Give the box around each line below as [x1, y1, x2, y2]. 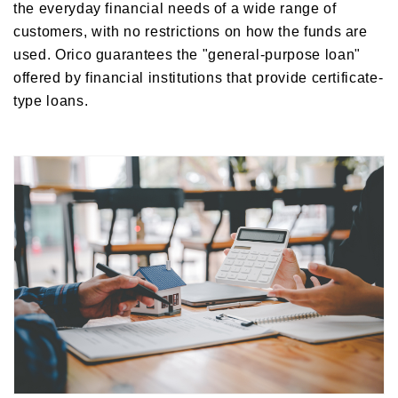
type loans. [13, 89, 89, 111]
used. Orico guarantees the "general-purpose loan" [13, 43, 361, 65]
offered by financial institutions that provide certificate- [13, 66, 384, 88]
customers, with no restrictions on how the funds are [13, 20, 368, 42]
